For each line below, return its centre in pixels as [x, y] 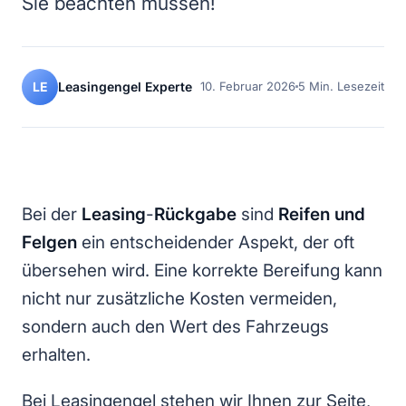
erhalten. [56, 354]
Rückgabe [195, 214]
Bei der [52, 214]
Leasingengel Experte [125, 86]
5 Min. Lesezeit [341, 86]
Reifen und [322, 214]
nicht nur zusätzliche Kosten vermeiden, [179, 298]
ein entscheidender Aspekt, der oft [216, 242]
